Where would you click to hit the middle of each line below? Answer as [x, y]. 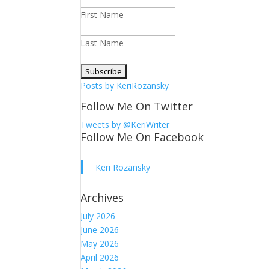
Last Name [102, 43]
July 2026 [98, 216]
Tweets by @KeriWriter [125, 125]
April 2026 [100, 258]
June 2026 [100, 230]
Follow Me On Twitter [137, 107]
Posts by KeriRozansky [125, 86]
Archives [102, 198]
